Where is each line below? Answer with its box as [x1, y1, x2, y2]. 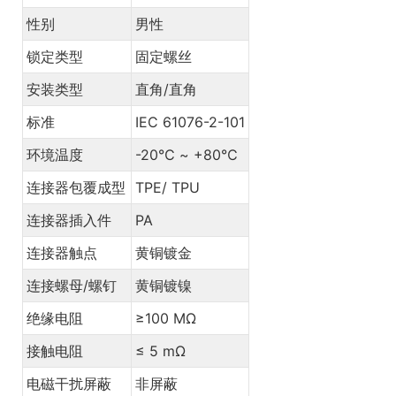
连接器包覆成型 [27, 178, 126, 196]
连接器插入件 [27, 210, 111, 229]
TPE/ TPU [135, 178, 200, 196]
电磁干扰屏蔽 [27, 374, 111, 392]
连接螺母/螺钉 [27, 276, 117, 294]
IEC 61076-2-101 [135, 112, 245, 131]
